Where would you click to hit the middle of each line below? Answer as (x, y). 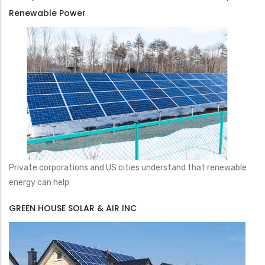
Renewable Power (47, 13)
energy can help (39, 182)
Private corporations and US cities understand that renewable (128, 168)
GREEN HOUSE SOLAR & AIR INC (73, 208)
